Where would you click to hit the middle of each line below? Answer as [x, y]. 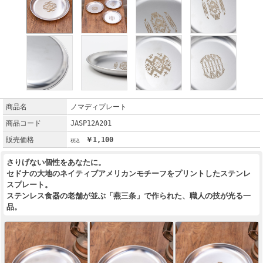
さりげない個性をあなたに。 [56, 163]
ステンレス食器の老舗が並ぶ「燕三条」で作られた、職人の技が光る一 [129, 196]
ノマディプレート [98, 107]
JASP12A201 [91, 124]
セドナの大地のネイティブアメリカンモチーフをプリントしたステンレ [129, 174]
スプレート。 [29, 185]
